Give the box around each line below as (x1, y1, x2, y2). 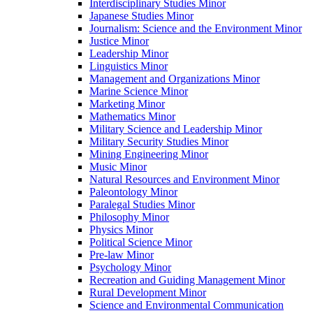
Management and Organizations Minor (89, 72, 260, 85)
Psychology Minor (89, 261, 171, 273)
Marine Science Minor (89, 85, 188, 97)
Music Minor (89, 160, 147, 173)
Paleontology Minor (89, 185, 177, 198)
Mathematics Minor (89, 110, 175, 122)
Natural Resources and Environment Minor (89, 173, 279, 185)
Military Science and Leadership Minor (89, 122, 262, 135)
